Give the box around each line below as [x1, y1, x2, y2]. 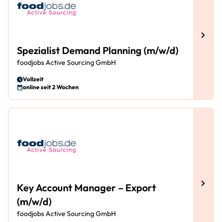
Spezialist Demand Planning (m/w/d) [17, 44, 178, 56]
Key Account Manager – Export [17, 181, 156, 194]
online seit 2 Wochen [23, 83, 79, 91]
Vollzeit [23, 75, 44, 83]
